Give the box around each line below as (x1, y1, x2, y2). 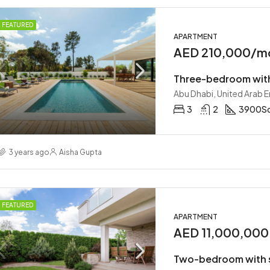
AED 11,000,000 (174, 225, 269, 240)
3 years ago (8, 147, 49, 157)
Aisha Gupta (59, 147, 102, 157)
